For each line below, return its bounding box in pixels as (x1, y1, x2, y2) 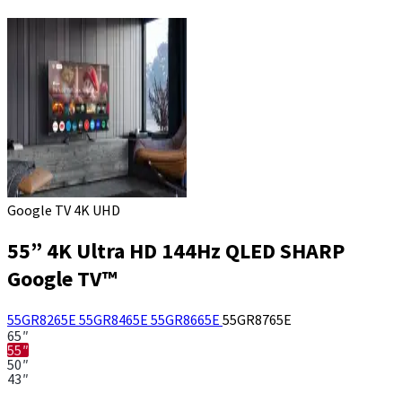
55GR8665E (151, 310, 223, 328)
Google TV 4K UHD (7, 200, 120, 219)
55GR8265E (7, 310, 79, 328)
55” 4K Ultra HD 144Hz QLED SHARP (7, 236, 345, 265)
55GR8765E (223, 310, 292, 328)
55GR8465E (79, 310, 151, 328)
